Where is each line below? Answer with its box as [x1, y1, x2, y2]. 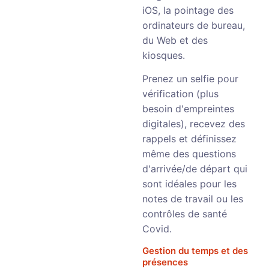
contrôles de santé [142, 208, 227, 220]
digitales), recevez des [142, 118, 245, 130]
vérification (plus [142, 88, 219, 100]
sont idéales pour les [142, 178, 237, 190]
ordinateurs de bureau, [142, 19, 245, 31]
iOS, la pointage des [142, 4, 234, 16]
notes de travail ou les [142, 193, 243, 205]
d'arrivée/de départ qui [142, 163, 247, 175]
